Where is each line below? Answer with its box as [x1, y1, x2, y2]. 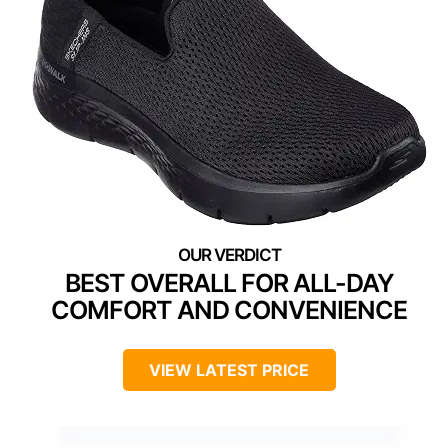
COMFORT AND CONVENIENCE [51, 294, 407, 325]
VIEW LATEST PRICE [149, 359, 309, 380]
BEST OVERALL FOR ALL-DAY [64, 267, 394, 298]
